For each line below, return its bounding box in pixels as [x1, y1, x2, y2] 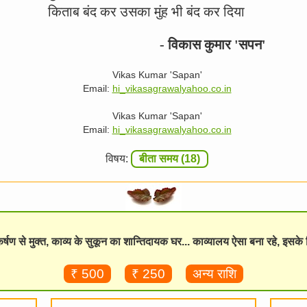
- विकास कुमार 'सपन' [160, 37, 266, 52]
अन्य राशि [193, 267, 236, 281]
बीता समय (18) [139, 153, 200, 164]
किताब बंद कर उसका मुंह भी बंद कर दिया [48, 4, 245, 19]
